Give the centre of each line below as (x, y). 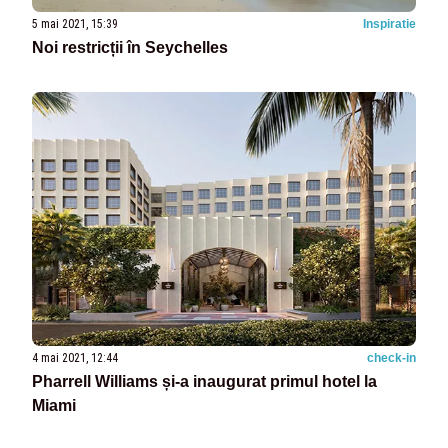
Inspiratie (389, 23)
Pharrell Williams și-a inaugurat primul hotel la (204, 382)
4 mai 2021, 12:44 (75, 358)
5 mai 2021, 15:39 (75, 23)
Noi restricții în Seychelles (130, 47)
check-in (391, 358)
